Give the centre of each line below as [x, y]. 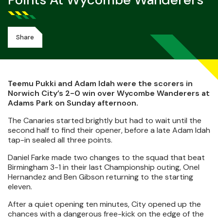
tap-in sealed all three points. [60, 140]
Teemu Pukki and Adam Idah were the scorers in [100, 83]
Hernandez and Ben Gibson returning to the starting [100, 177]
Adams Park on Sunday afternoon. [73, 103]
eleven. [20, 187]
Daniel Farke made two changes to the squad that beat [106, 157]
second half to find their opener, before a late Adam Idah [109, 130]
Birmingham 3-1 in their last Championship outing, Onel [104, 167]
